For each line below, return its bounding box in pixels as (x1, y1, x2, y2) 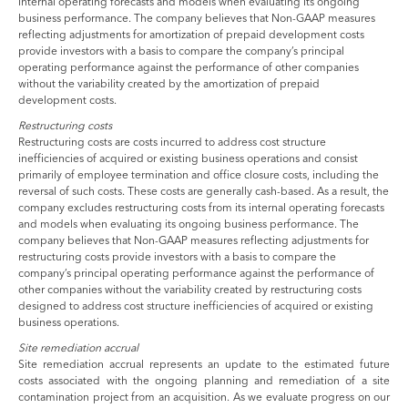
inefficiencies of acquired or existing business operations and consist (18, 150, 358, 165)
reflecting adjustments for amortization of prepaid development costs (18, 26, 364, 41)
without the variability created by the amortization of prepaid (18, 76, 320, 90)
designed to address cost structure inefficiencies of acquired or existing (18, 298, 373, 312)
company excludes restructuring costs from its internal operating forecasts (18, 199, 384, 214)
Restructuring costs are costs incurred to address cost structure (18, 134, 326, 148)
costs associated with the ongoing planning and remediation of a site (18, 372, 390, 387)
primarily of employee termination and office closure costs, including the (18, 167, 379, 181)
